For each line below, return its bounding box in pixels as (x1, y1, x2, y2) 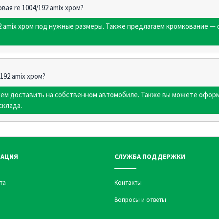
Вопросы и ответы (114, 196, 166, 204)
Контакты (114, 178, 142, 187)
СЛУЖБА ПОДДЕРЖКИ (114, 152, 185, 161)
